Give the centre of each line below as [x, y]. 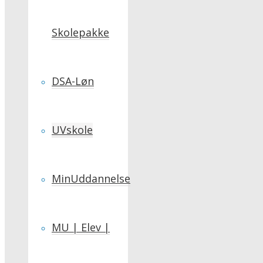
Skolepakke [80, 32]
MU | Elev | [81, 227]
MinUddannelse [91, 178]
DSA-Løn [73, 81]
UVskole [72, 130]
